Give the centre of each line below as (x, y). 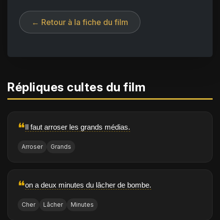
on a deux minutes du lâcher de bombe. (88, 185)
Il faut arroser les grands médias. (78, 127)
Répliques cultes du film (76, 87)
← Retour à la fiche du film (80, 22)
